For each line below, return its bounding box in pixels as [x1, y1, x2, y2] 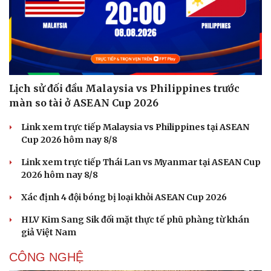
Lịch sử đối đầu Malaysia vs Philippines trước [9, 82, 240, 95]
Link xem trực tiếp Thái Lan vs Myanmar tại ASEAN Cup [21, 157, 261, 168]
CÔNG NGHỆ [9, 250, 83, 264]
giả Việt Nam [21, 227, 76, 238]
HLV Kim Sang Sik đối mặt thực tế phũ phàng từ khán [21, 214, 249, 226]
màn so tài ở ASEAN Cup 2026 [9, 97, 158, 109]
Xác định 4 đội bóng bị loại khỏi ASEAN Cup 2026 [21, 192, 227, 203]
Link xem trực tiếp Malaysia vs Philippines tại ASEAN [21, 122, 249, 133]
